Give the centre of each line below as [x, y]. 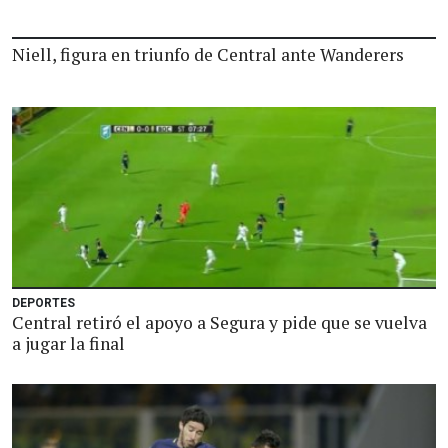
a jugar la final [68, 343]
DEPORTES [43, 303]
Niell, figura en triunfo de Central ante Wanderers [208, 54]
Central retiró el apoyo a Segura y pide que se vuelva [219, 322]
